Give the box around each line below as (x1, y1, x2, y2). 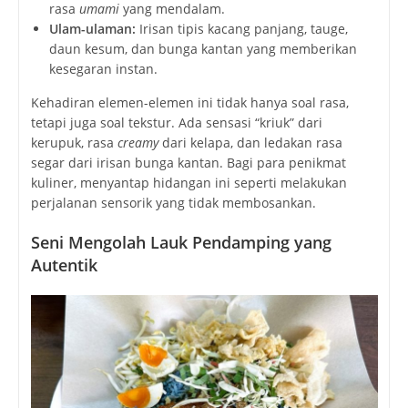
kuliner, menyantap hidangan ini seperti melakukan (30, 174, 347, 192)
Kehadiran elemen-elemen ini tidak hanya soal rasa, (30, 94, 349, 112)
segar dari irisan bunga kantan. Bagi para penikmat (30, 154, 346, 172)
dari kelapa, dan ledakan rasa (158, 134, 342, 152)
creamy (117, 134, 158, 152)
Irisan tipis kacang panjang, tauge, (135, 20, 348, 38)
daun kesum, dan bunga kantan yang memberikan (48, 40, 357, 58)
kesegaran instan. (48, 60, 158, 78)
